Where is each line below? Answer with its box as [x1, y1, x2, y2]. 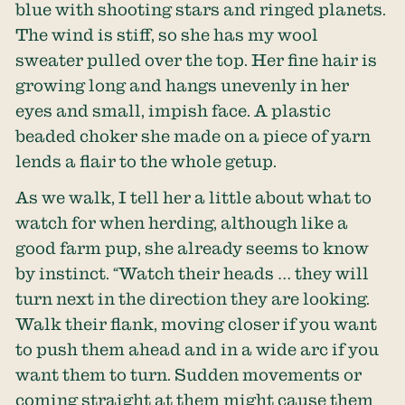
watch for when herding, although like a [15, 213, 349, 232]
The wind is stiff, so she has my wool [15, 25, 319, 43]
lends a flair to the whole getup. [15, 152, 278, 170]
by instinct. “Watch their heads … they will [15, 264, 370, 283]
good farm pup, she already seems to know [15, 239, 370, 258]
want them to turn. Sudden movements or [15, 365, 363, 384]
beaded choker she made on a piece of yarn [15, 127, 372, 145]
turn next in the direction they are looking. [15, 289, 371, 308]
